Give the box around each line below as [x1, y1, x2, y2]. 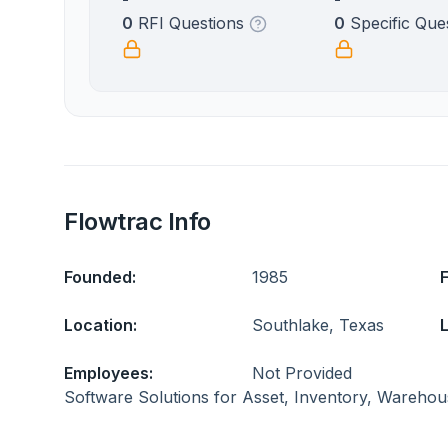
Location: [64, 315, 137, 335]
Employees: [64, 363, 153, 383]
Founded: [64, 267, 136, 287]
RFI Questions [133, 13, 249, 33]
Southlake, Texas [252, 315, 384, 335]
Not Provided [252, 363, 352, 383]
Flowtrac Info [64, 207, 211, 236]
